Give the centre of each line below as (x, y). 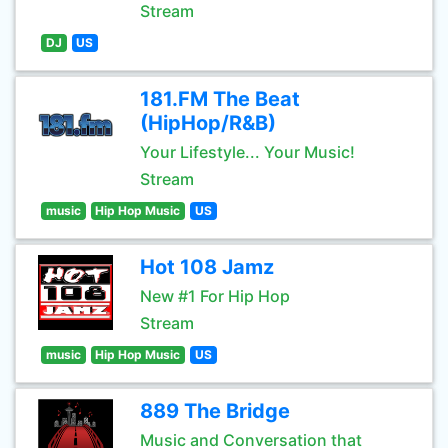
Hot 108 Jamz (207, 267)
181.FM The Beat (220, 99)
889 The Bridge (215, 411)
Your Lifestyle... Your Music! (247, 152)
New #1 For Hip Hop (215, 296)
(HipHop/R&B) (208, 123)
